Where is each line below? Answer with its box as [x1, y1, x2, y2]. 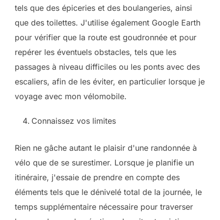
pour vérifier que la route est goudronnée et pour [15, 32, 196, 42]
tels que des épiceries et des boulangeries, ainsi [15, 3, 192, 13]
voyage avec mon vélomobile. [15, 91, 127, 101]
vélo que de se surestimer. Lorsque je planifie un [15, 158, 194, 167]
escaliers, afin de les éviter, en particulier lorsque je [15, 77, 205, 86]
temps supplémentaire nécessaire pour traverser [15, 202, 193, 212]
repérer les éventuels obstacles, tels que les [15, 47, 176, 57]
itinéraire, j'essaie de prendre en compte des [15, 172, 180, 182]
